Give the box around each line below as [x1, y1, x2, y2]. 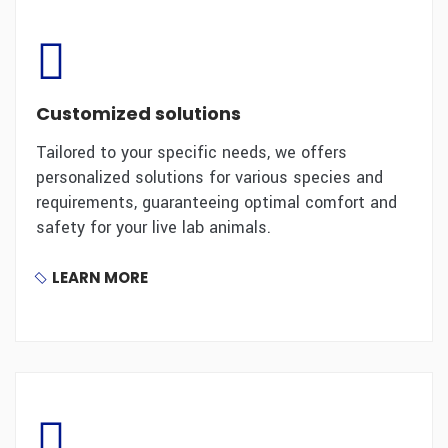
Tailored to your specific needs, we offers [36, 141, 347, 164]
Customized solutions [36, 101, 241, 126]
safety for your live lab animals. [36, 216, 271, 239]
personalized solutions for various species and [36, 166, 383, 189]
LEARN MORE [52, 267, 148, 288]
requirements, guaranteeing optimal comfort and [36, 191, 397, 214]
